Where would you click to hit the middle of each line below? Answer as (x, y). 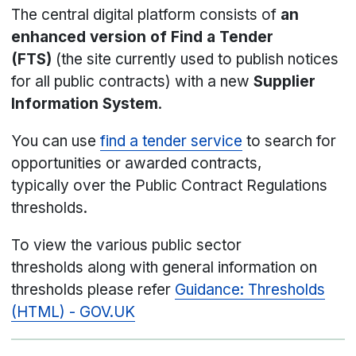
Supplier (285, 82)
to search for (290, 141)
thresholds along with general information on (164, 268)
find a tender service (172, 141)
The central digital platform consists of (146, 15)
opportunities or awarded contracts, (137, 164)
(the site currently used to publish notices (195, 60)
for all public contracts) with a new (133, 82)
